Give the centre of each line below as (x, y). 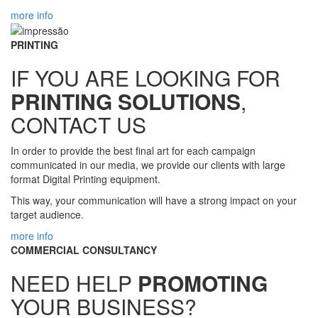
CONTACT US (78, 125)
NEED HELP (74, 283)
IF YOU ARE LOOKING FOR (146, 78)
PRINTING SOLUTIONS (126, 102)
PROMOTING (203, 283)
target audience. (47, 215)
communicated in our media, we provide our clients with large (148, 165)
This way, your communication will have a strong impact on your (154, 201)
